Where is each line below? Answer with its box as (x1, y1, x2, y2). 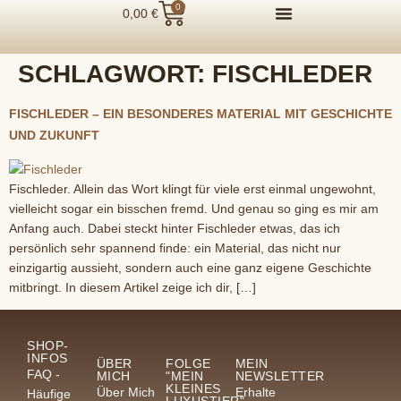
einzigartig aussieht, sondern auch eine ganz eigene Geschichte (9, 260, 371, 275)
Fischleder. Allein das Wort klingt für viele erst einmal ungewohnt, (9, 182, 376, 196)
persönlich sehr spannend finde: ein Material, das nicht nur (9, 241, 341, 255)
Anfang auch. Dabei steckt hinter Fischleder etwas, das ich (9, 221, 340, 235)
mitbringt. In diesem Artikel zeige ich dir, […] (9, 280, 256, 294)
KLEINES (166, 381, 221, 397)
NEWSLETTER (235, 369, 325, 384)
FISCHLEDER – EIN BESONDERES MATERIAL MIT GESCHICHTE (9, 107, 392, 121)
